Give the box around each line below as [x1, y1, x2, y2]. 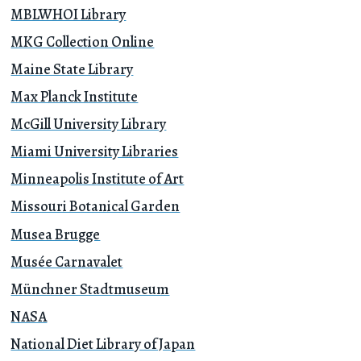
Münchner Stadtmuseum [10, 278, 170, 299]
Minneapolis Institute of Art [10, 168, 185, 189]
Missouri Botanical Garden [10, 196, 180, 217]
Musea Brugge [10, 223, 101, 244]
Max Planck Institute [10, 85, 139, 106]
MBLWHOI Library [10, 3, 127, 24]
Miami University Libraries [10, 141, 179, 162]
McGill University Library [10, 114, 167, 135]
